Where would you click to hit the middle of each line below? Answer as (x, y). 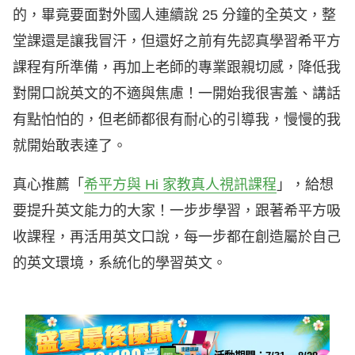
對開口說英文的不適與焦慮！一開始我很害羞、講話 (177, 94)
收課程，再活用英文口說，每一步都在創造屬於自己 (177, 237)
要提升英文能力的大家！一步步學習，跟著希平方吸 (177, 211)
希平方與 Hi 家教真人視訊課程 (180, 185)
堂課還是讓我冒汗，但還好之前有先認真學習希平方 (177, 42)
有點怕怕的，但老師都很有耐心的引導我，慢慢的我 (177, 120)
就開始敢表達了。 (70, 146)
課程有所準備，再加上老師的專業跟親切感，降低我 (177, 68)
